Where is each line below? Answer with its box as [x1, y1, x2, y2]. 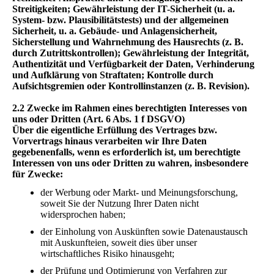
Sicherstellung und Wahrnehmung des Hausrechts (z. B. [12, 37, 243, 48]
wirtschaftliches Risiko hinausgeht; [40, 248, 174, 259]
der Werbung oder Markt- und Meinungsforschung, [40, 187, 238, 198]
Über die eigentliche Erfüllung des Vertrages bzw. [12, 125, 217, 136]
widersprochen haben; [40, 209, 125, 220]
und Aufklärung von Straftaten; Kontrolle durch [12, 70, 213, 81]
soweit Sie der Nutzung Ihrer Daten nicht [40, 198, 199, 209]
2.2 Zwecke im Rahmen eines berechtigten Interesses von [12, 103, 247, 114]
